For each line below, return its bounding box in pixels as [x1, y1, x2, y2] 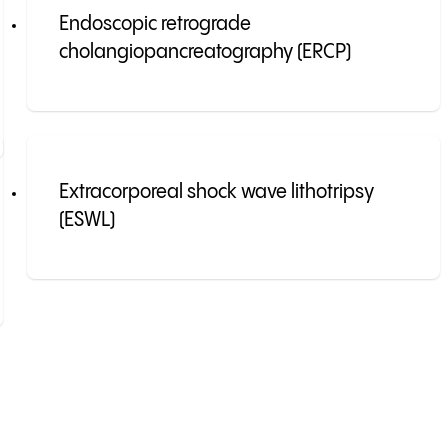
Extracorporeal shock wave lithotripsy [58, 182, 374, 204]
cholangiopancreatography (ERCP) [58, 42, 351, 64]
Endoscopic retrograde [58, 14, 251, 36]
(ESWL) [58, 210, 115, 232]
